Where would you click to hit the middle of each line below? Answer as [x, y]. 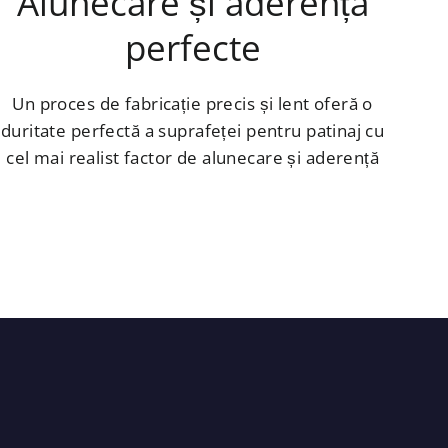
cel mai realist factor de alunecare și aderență [193, 157]
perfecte [192, 47]
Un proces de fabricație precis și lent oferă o [192, 103]
